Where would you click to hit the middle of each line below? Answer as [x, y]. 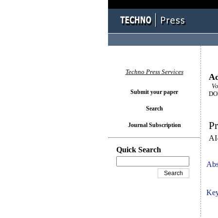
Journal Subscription [154, 125]
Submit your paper [154, 92]
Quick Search [139, 150]
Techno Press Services [154, 72]
